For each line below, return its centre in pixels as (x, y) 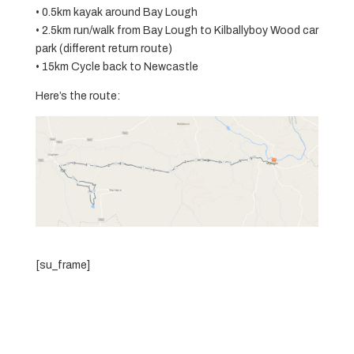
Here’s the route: (77, 96)
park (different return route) (104, 49)
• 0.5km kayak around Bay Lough (116, 13)
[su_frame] (62, 265)
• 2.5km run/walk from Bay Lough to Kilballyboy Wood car (177, 31)
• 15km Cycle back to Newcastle (117, 67)
